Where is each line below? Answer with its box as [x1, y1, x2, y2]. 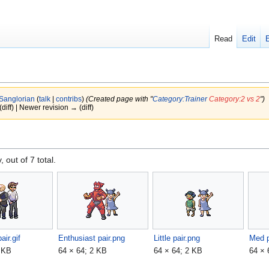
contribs [55, 95, 82, 103]
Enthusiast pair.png [58, 234, 125, 243]
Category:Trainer [152, 95, 207, 103]
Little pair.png [154, 234, 201, 243]
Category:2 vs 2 [208, 95, 260, 103]
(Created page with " [85, 95, 153, 103]
